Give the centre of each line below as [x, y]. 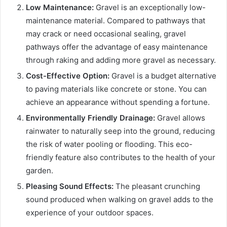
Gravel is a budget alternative [164, 76]
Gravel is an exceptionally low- [151, 8]
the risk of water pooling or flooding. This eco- [109, 144]
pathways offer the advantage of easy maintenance [117, 47]
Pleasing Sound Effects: [71, 186]
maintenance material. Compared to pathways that [116, 21]
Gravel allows [180, 118]
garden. [40, 171]
